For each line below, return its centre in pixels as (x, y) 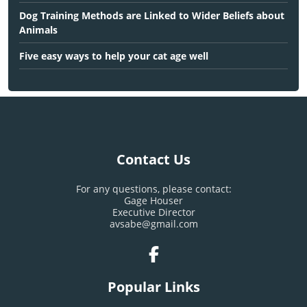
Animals (38, 29)
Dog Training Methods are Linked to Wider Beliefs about (152, 15)
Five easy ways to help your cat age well (114, 56)
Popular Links (153, 286)
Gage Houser (153, 200)
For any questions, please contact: (153, 188)
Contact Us (153, 159)
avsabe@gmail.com (153, 223)
